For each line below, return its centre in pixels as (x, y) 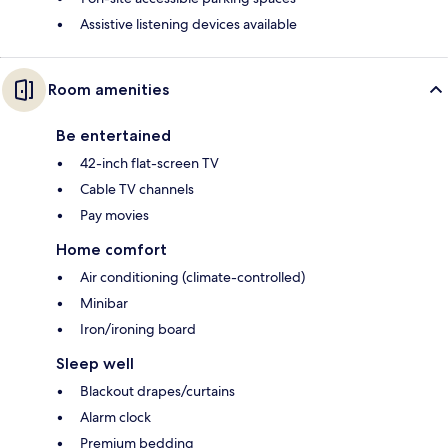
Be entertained (113, 136)
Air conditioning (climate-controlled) (192, 277)
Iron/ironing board (138, 329)
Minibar (104, 303)
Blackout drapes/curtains (157, 391)
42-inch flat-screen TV (149, 163)
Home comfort (111, 250)
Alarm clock (115, 417)
